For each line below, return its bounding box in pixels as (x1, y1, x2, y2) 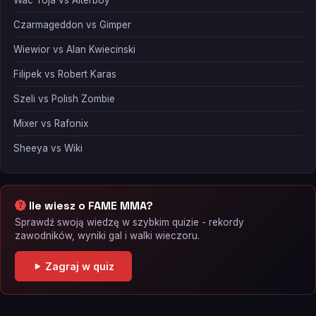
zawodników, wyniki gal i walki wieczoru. (15, 230, 200, 242)
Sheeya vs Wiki (13, 142, 83, 154)
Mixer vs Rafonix (13, 118, 88, 130)
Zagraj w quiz (42, 260, 114, 273)
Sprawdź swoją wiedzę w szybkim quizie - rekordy (15, 217, 244, 229)
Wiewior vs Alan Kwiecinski (13, 44, 135, 56)
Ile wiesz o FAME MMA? (26, 198, 153, 214)
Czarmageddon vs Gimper (13, 19, 131, 31)
